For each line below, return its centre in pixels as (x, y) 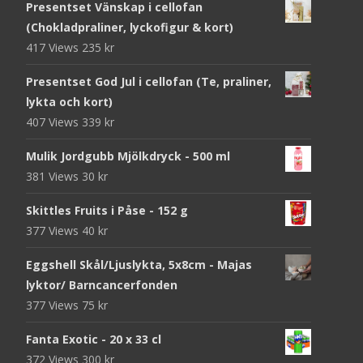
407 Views (54, 122)
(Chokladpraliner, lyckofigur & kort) (130, 28)
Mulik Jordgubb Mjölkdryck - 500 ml (128, 156)
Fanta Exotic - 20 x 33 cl (94, 340)
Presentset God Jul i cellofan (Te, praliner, (149, 82)
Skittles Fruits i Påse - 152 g (107, 211)
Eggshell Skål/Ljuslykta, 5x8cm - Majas (139, 265)
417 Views (54, 48)
